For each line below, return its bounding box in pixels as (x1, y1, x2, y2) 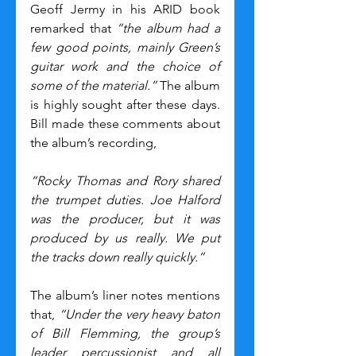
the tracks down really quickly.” (30, 250, 204, 265)
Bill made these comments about (30, 116, 220, 132)
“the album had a (116, 21, 221, 37)
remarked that (30, 21, 117, 37)
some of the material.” (30, 78, 157, 94)
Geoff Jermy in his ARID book (30, 2, 220, 17)
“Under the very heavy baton (58, 307, 221, 323)
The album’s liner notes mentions (30, 288, 220, 304)
